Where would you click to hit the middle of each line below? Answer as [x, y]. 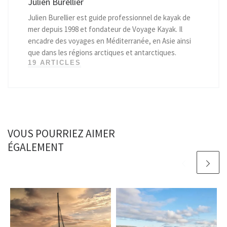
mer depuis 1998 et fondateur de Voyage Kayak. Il [105, 29]
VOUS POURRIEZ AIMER [61, 133]
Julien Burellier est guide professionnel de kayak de [109, 18]
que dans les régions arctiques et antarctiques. [102, 53]
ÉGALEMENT [36, 147]
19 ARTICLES [54, 63]
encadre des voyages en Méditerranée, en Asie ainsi [109, 41]
